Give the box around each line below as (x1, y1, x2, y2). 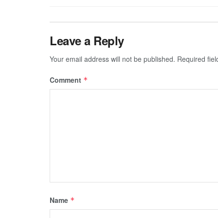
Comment (50, 74, 83, 85)
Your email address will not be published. (50, 54, 175, 64)
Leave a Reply (50, 32, 124, 49)
